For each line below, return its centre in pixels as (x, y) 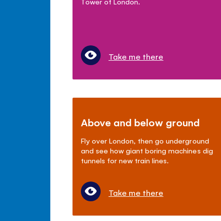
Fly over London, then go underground (145, 140)
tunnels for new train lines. (125, 160)
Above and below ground (141, 122)
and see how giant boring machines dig (147, 150)
